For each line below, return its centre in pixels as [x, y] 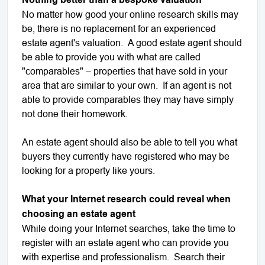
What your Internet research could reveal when [126, 199]
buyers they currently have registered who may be [126, 156]
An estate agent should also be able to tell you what [130, 142]
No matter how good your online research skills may [130, 14]
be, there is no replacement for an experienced [119, 28]
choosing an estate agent [79, 214]
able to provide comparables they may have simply [128, 99]
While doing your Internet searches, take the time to [129, 228]
